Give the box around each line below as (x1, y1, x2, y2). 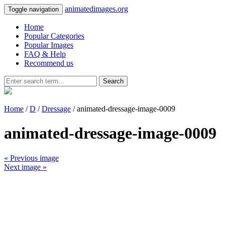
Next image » (4, 162, 47, 171)
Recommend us (24, 59, 73, 67)
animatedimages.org (65, 5, 128, 13)
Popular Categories (24, 32, 84, 40)
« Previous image (4, 153, 59, 162)
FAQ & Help (24, 50, 66, 58)
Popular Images (24, 41, 73, 49)
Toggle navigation (8, 6, 59, 13)
